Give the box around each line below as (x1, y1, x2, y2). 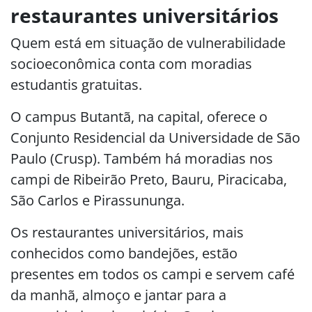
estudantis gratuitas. (10, 75, 142, 94)
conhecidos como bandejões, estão (10, 244, 237, 263)
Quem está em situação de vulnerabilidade (10, 33, 286, 52)
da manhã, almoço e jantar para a (10, 286, 226, 304)
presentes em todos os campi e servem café (10, 265, 295, 283)
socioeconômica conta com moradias (10, 54, 252, 73)
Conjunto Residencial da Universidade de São (10, 128, 300, 147)
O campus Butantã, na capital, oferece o (10, 107, 267, 126)
